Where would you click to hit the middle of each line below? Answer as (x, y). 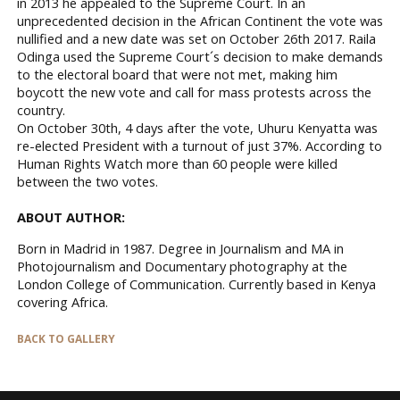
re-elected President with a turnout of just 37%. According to (200, 146)
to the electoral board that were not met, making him (177, 75)
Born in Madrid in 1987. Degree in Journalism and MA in (180, 248)
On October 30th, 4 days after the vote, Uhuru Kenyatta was (197, 128)
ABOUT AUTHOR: (71, 217)
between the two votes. (87, 182)
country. (41, 110)
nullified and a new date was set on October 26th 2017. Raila (196, 39)
